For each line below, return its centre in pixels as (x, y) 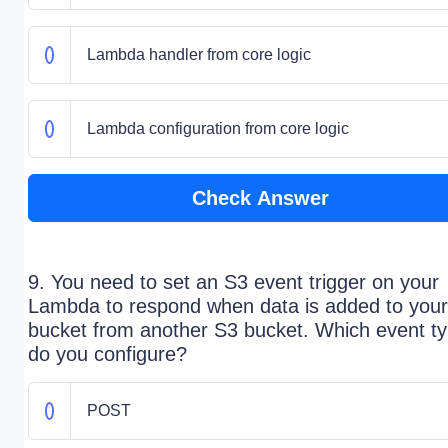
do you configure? (107, 354)
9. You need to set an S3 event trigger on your (233, 282)
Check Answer (260, 198)
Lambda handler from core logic (198, 54)
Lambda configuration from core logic (217, 128)
